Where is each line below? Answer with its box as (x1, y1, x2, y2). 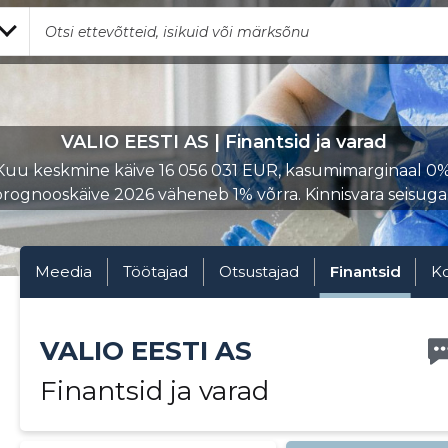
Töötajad (122, 262, 188, 281)
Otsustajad (218, 262, 299, 281)
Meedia (34, 262, 92, 281)
